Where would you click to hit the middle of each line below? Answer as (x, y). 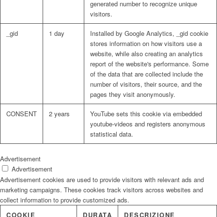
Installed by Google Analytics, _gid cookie (149, 33)
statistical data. (112, 134)
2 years (59, 114)
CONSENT (22, 114)
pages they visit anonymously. (133, 94)
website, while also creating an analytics (147, 54)
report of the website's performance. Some (149, 64)
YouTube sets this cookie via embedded (146, 114)
